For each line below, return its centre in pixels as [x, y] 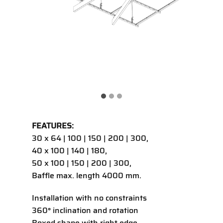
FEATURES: [53, 126]
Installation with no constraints [89, 198]
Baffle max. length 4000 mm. [87, 176]
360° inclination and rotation [85, 211]
